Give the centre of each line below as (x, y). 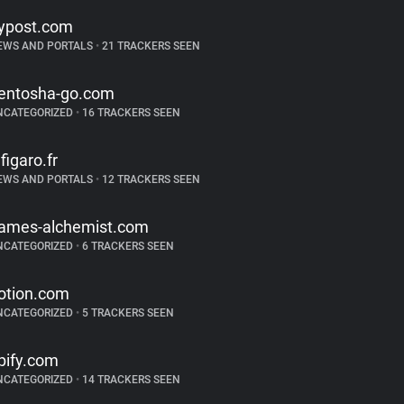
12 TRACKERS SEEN (149, 179)
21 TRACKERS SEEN (149, 46)
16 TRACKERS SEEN (129, 113)
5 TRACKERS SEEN (126, 313)
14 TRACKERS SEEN (129, 380)
